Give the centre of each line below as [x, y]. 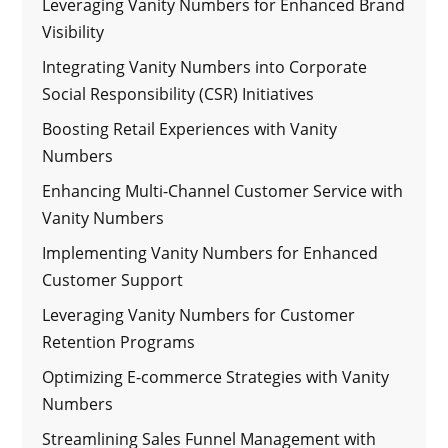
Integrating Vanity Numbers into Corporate [205, 66]
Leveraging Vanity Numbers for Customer [199, 314]
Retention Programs [119, 341]
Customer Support [113, 279]
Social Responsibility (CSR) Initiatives [178, 93]
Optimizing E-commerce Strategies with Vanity [216, 376]
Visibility [73, 31]
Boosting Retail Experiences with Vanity [190, 128]
